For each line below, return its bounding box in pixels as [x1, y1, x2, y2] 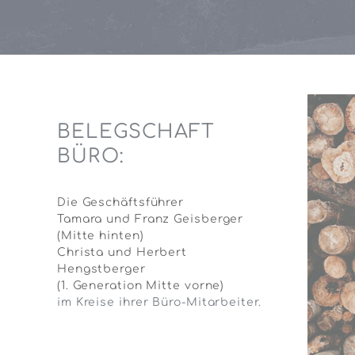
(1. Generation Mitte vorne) [56, 279, 229, 292]
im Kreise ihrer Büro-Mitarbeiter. [56, 296, 261, 308]
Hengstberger [56, 262, 146, 275]
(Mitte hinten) [56, 229, 144, 242]
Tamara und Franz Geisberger [56, 212, 244, 225]
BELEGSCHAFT [56, 120, 216, 143]
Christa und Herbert [56, 246, 188, 258]
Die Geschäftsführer [56, 196, 185, 208]
